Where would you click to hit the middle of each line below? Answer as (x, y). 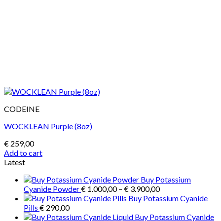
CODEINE (22, 109)
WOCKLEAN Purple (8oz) (48, 126)
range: (170, 197)
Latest (15, 162)
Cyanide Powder (52, 188)
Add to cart (23, 152)
